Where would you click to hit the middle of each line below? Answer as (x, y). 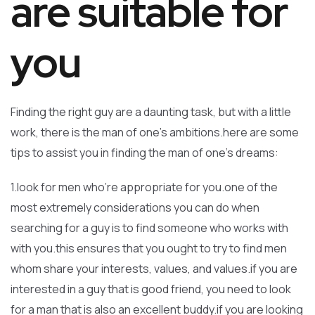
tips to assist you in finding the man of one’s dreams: (144, 153)
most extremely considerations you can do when (135, 207)
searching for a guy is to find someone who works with (149, 228)
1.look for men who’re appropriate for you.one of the (144, 187)
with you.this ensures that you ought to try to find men (149, 248)
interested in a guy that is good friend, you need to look (151, 289)
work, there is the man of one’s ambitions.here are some (155, 132)
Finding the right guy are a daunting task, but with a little (151, 112)
